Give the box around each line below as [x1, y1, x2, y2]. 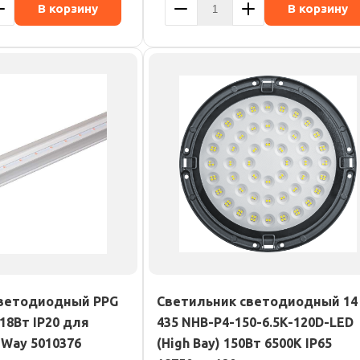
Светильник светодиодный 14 [157, 294, 358, 309]
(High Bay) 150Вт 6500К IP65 [157, 336, 332, 350]
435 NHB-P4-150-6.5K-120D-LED [157, 315, 354, 329]
